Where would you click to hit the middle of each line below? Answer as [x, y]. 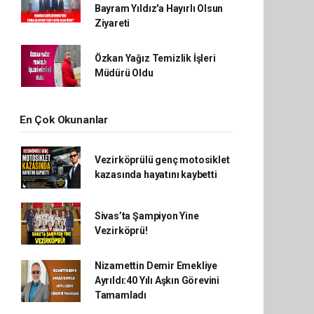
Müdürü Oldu [124, 73]
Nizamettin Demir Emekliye [156, 266]
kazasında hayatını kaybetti [156, 175]
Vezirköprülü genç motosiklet [162, 160]
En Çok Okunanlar [64, 120]
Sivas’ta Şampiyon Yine [146, 216]
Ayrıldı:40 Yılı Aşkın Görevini [157, 280]
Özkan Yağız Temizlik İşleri [155, 58]
